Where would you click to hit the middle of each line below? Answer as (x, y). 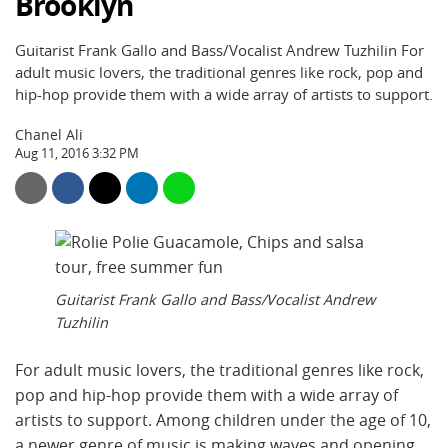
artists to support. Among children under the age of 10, (223, 420)
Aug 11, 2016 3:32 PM (77, 153)
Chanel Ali (49, 134)
